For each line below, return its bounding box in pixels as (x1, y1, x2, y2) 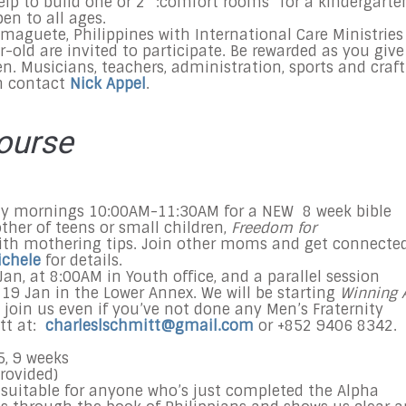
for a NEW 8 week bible (219, 202, 391, 221)
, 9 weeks (5, 349, 69, 368)
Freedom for (231, 218, 316, 237)
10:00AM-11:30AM (89, 202, 219, 221)
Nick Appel (70, 74, 146, 93)
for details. (45, 251, 122, 270)
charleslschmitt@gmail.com (45, 316, 254, 335)
